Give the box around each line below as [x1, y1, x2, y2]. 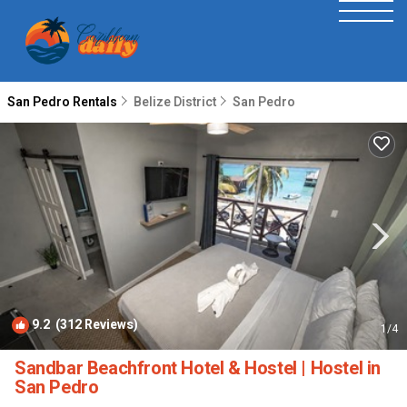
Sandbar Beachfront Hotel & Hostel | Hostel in [15, 355, 381, 382]
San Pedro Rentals [7, 93, 120, 112]
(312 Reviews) [50, 315, 138, 334]
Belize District [134, 93, 216, 112]
